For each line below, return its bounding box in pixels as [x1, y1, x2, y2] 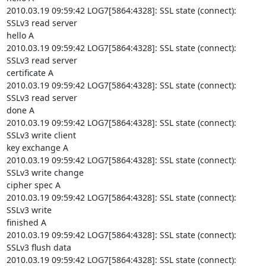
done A [6, 104, 34, 116]
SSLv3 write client [6, 129, 76, 141]
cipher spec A [6, 179, 61, 191]
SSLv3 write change [6, 167, 84, 178]
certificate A [6, 67, 53, 78]
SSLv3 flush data [6, 242, 71, 253]
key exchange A [6, 142, 68, 153]
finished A [6, 217, 46, 228]
